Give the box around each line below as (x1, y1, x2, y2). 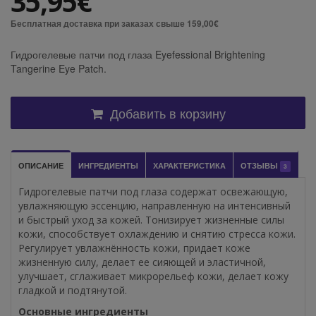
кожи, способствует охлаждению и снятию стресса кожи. (18, 226, 296, 241)
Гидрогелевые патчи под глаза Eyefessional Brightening (11, 47, 265, 61)
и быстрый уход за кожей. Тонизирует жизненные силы (18, 212, 284, 226)
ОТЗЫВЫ (241, 159, 280, 171)
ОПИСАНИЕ (18, 159, 63, 171)
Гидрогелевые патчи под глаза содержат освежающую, (18, 184, 288, 198)
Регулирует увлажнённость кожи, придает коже (18, 241, 250, 255)
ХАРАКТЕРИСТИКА (153, 159, 226, 171)
